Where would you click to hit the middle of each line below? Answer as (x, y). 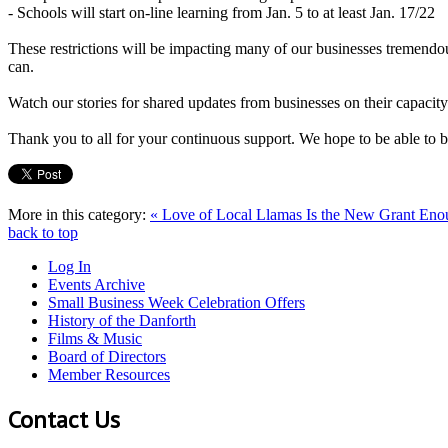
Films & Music (95, 338)
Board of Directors (107, 356)
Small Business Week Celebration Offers (176, 302)
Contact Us (64, 419)
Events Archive (96, 284)
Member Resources (109, 374)
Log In (69, 266)
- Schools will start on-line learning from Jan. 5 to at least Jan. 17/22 (221, 12)
